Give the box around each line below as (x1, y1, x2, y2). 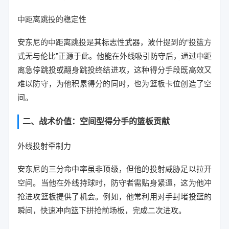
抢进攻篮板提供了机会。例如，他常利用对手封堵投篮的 (17, 192, 212, 201)
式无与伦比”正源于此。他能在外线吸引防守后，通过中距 (17, 52, 212, 60)
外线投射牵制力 (17, 142, 71, 150)
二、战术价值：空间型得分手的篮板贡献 (22, 117, 170, 126)
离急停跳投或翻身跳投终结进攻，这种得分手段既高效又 (17, 65, 212, 74)
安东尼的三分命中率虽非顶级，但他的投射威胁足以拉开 (17, 165, 212, 173)
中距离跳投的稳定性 (17, 15, 86, 24)
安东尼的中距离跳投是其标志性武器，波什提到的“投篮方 (17, 38, 212, 47)
